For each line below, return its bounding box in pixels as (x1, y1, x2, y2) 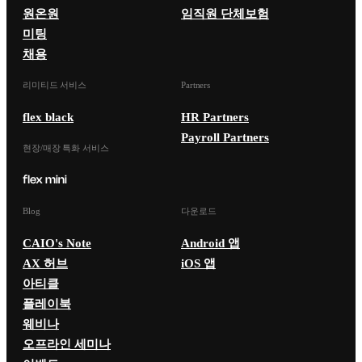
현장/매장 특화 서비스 (23, 143, 109, 153)
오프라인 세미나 (23, 337, 111, 351)
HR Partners (181, 110, 249, 124)
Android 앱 (181, 236, 240, 250)
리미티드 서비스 (23, 80, 87, 90)
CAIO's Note (23, 236, 91, 250)
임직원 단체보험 (181, 6, 269, 20)
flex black (23, 110, 74, 124)
